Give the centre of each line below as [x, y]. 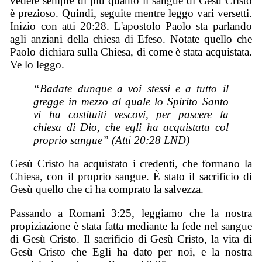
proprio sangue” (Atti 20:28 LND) [112, 140]
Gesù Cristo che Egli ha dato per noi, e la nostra [131, 251]
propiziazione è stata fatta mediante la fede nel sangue [131, 226]
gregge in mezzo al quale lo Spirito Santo [131, 101]
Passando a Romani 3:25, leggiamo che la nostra [131, 213]
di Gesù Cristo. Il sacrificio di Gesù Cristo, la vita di [131, 239]
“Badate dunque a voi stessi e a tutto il [131, 88]
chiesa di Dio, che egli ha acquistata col [131, 127]
